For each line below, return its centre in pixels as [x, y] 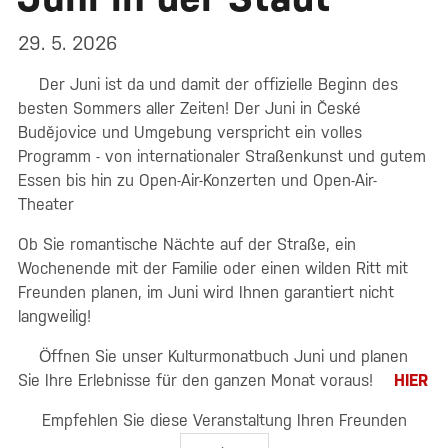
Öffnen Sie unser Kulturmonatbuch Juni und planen [221, 356]
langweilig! [54, 316]
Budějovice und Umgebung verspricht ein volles [190, 132]
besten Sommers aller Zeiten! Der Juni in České [189, 108]
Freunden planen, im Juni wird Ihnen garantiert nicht [206, 292]
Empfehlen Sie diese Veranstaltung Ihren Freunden [224, 420]
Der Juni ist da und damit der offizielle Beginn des [216, 84]
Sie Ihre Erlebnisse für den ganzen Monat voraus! [198, 380]
